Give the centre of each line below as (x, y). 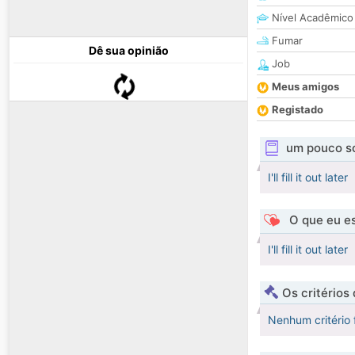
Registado (298, 110)
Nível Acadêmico (311, 18)
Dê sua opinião (128, 51)
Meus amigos (305, 87)
